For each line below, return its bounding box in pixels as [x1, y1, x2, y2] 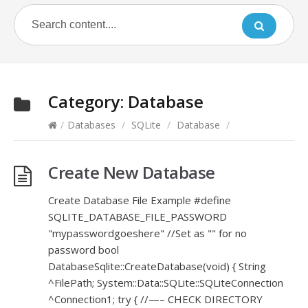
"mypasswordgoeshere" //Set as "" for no [48, 226, 247, 240]
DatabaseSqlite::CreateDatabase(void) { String [48, 259, 266, 273]
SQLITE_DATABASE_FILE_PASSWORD [48, 210, 227, 223]
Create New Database [48, 161, 215, 184]
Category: [48, 90, 128, 113]
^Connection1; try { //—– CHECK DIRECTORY [48, 292, 263, 306]
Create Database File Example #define [48, 193, 231, 207]
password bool [48, 243, 119, 256]
